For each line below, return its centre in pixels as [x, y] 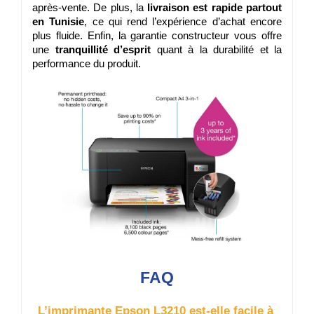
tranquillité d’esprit [103, 49]
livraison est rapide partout [215, 7]
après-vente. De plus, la [90, 7]
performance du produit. [87, 63]
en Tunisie [59, 21]
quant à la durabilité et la [216, 49]
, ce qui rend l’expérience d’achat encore [183, 21]
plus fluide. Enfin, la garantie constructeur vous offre [157, 35]
